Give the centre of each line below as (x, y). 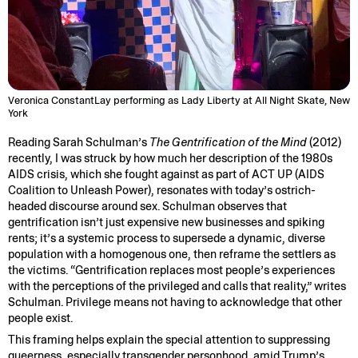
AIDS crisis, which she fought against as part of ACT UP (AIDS (166, 174)
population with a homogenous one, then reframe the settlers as (171, 254)
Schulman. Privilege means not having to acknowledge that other (175, 302)
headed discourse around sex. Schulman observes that (147, 206)
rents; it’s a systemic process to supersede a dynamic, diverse (166, 238)
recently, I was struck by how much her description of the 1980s (170, 158)
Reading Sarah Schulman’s (78, 142)
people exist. (40, 318)
